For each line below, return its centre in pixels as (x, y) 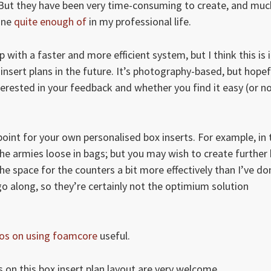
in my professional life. (139, 22)
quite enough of (50, 22)
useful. (114, 236)
